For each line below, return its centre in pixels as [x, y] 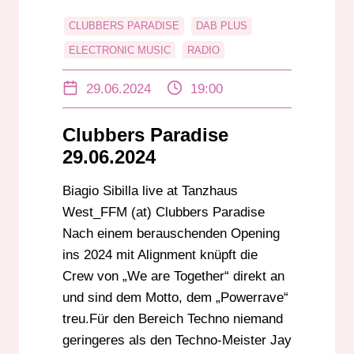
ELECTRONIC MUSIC [120, 51]
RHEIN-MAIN [215, 75]
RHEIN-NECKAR [107, 100]
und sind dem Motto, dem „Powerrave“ [175, 298]
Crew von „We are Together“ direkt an [173, 277]
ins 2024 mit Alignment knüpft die [160, 255]
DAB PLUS [222, 26]
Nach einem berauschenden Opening [171, 234]
